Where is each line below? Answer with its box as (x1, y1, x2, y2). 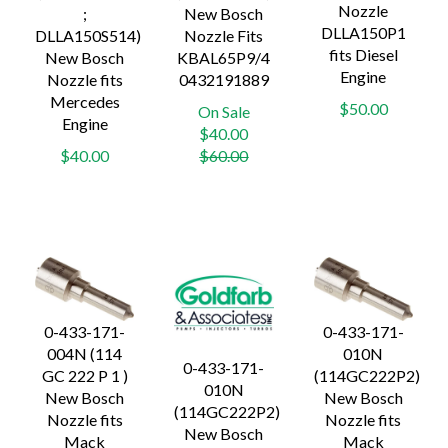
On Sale (197, 102, 250, 122)
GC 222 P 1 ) (41, 366, 128, 386)
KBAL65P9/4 (177, 48, 271, 68)
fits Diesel (328, 45, 398, 65)
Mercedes (49, 92, 120, 112)
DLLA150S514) (35, 26, 141, 46)
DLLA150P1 (320, 23, 406, 43)
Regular (247, 123, 301, 143)
